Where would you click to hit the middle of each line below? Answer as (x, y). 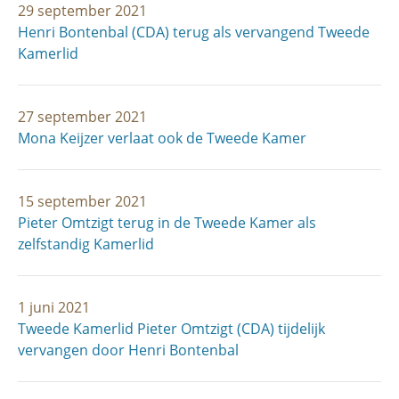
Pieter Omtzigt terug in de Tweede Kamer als (167, 223)
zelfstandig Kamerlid (86, 244)
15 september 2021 (82, 201)
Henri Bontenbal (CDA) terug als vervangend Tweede (194, 32)
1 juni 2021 (54, 307)
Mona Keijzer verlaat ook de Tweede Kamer (162, 138)
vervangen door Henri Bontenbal (128, 350)
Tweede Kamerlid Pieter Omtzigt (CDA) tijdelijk (171, 329)
